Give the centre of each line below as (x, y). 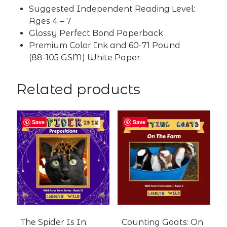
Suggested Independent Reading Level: (113, 9)
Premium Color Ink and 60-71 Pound (105, 46)
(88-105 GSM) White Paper (85, 58)
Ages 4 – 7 (50, 21)
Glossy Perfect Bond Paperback (96, 33)
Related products (79, 89)
